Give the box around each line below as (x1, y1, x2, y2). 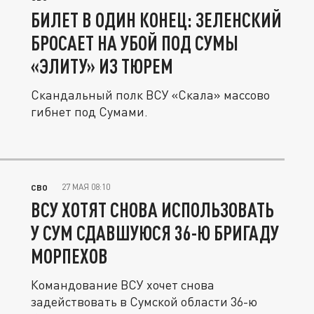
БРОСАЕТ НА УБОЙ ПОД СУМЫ (31, 31, 238, 55)
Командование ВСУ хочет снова (31, 277, 214, 292)
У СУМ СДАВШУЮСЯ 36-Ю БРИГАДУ (31, 221, 279, 245)
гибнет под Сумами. (31, 104, 148, 119)
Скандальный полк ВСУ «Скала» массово (31, 87, 270, 102)
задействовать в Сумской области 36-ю (31, 294, 257, 309)
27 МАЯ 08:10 (62, 182, 110, 192)
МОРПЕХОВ (31, 244, 108, 268)
